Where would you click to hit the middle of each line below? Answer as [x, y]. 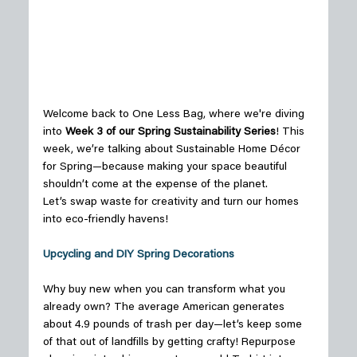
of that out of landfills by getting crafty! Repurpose [171, 342]
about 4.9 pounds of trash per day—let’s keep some [174, 325]
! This [291, 132]
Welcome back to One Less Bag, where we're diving [175, 114]
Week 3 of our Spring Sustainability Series [170, 132]
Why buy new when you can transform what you [165, 290]
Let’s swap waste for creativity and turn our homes [172, 202]
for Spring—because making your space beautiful [166, 167]
